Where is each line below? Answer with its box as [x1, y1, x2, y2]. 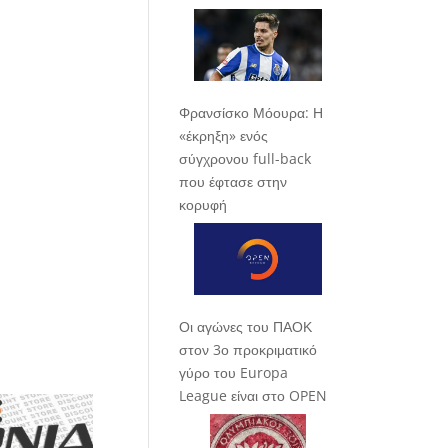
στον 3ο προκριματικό [179, 339, 318, 359]
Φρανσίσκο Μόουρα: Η [179, 102, 324, 122]
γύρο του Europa [179, 362, 289, 382]
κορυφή [179, 194, 228, 214]
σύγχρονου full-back [179, 148, 312, 168]
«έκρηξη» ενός [179, 125, 269, 145]
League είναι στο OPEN [179, 385, 328, 405]
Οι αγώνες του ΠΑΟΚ [179, 316, 313, 336]
